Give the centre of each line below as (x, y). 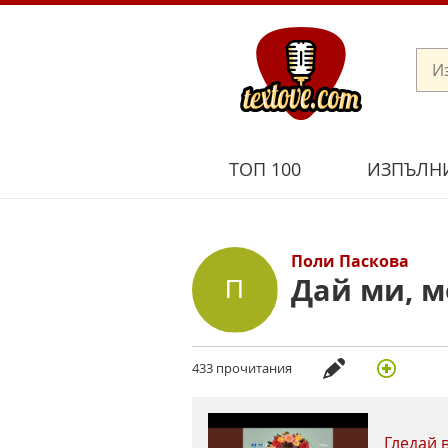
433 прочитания (242, 369)
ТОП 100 (264, 168)
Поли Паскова (350, 261)
